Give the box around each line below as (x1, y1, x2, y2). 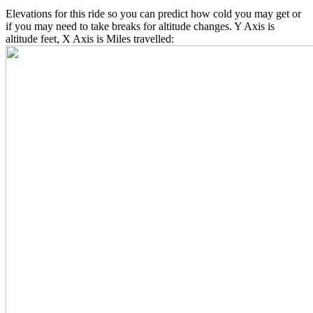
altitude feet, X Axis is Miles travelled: (6, 33, 174, 45)
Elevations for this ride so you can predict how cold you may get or (6, 8, 301, 20)
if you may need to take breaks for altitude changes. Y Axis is (6, 20, 275, 33)
